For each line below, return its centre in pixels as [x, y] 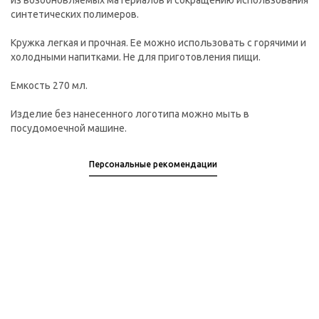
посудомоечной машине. [69, 129]
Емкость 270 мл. [49, 86]
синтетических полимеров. [75, 15]
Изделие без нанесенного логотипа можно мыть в [130, 114]
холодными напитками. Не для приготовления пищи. [136, 57]
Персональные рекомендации [153, 164]
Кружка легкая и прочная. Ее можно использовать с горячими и [158, 43]
